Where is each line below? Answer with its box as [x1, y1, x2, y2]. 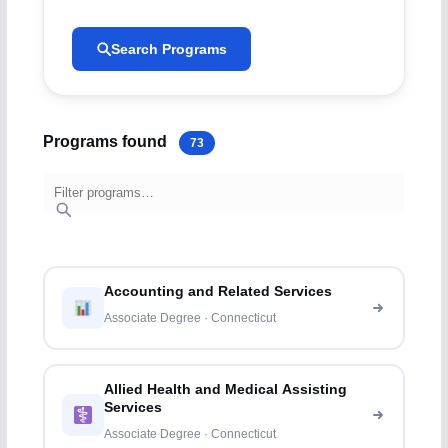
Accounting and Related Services [104, 284, 333, 300]
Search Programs [110, 40, 227, 57]
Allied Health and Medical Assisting [104, 382, 348, 398]
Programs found [42, 132, 171, 150]
